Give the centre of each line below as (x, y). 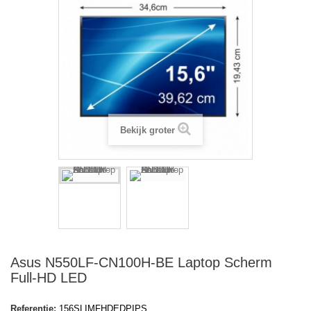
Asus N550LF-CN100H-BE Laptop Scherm (141, 263)
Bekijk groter (148, 131)
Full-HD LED (49, 278)
